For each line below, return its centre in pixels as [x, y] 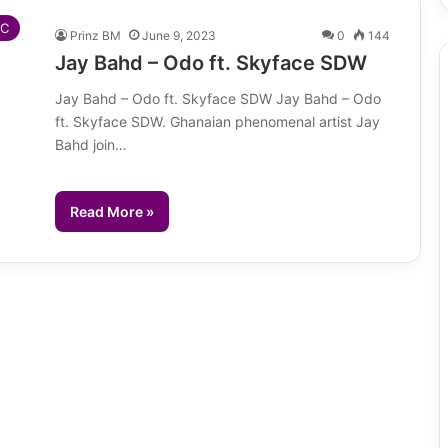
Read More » [112, 211]
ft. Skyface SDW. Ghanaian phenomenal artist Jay [217, 121]
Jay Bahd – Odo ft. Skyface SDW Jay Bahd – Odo [218, 98]
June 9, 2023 [179, 35]
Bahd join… [91, 144]
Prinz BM [95, 35]
